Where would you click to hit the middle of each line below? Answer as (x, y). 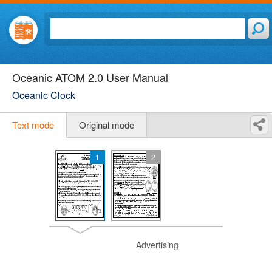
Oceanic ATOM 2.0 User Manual (90, 77)
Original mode (107, 125)
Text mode (33, 125)
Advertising (157, 245)
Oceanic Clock (44, 95)
